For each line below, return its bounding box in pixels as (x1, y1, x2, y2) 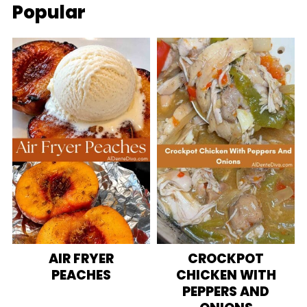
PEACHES (51, 266, 111, 285)
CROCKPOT (188, 249, 265, 269)
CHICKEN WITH (175, 266, 276, 285)
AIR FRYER (48, 249, 114, 269)
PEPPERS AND (182, 282, 270, 302)
